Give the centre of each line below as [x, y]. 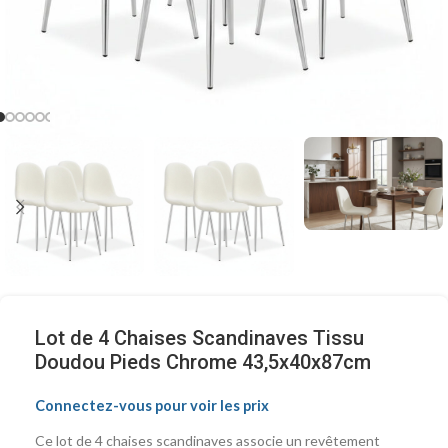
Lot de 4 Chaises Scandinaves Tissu [199, 338]
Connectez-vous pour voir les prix [152, 405]
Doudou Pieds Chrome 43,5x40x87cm [203, 362]
